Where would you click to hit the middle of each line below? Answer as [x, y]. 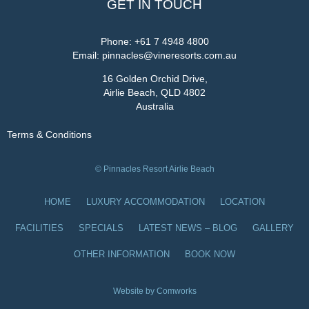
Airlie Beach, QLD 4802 [154, 92]
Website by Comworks [154, 291]
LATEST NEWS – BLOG [188, 228]
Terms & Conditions [49, 134]
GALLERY [273, 228]
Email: [87, 55]
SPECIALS [101, 228]
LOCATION [242, 202]
